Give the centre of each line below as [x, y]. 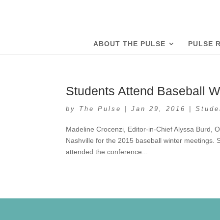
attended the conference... [107, 152]
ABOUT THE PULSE [129, 44]
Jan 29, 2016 [159, 109]
